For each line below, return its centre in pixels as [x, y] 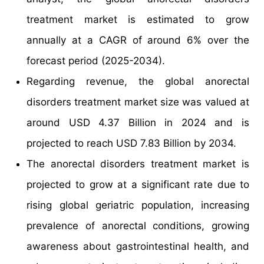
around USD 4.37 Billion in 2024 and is [138, 122]
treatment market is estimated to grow [138, 19]
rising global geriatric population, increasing [138, 205]
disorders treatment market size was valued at [138, 102]
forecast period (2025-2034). [96, 60]
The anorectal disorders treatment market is [138, 164]
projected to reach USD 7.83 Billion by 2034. [131, 143]
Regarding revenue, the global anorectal [138, 81]
